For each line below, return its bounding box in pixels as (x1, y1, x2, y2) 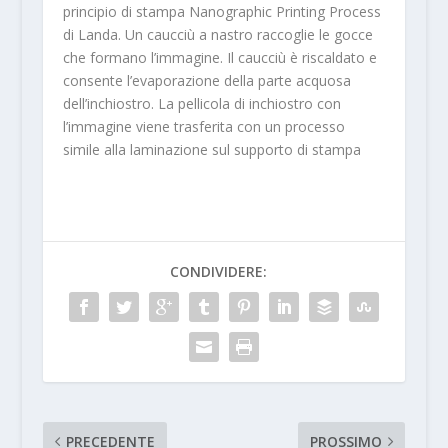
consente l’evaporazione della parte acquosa (62, 70, 351, 90)
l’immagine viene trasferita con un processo (62, 116, 345, 136)
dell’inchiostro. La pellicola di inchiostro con (62, 93, 341, 113)
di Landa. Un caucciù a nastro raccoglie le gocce (62, 24, 373, 44)
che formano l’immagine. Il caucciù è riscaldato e (62, 47, 377, 67)
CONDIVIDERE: (170, 261, 268, 281)
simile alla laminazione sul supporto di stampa (62, 139, 365, 159)
